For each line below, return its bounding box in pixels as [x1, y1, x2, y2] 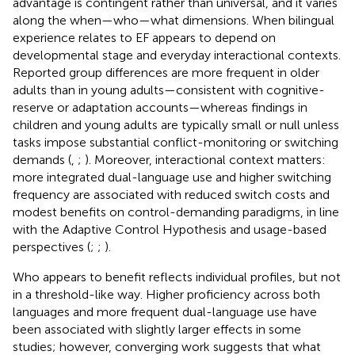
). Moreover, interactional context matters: [85, 151, 326, 167]
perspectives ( [13, 239, 90, 254]
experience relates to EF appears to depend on [13, 29, 276, 45]
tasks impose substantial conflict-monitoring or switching [13, 134, 338, 150]
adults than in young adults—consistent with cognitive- [13, 82, 325, 97]
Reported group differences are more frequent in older [13, 64, 319, 80]
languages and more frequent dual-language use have [13, 303, 317, 319]
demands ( [13, 151, 71, 167]
